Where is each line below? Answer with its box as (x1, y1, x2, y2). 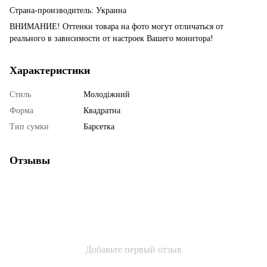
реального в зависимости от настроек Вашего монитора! (10, 33, 213, 43)
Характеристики (10, 64, 90, 76)
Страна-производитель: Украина (10, 5, 126, 15)
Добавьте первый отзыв (85, 244, 182, 254)
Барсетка (83, 122, 114, 131)
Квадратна (83, 105, 120, 115)
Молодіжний (83, 89, 130, 99)
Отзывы (10, 154, 50, 166)
